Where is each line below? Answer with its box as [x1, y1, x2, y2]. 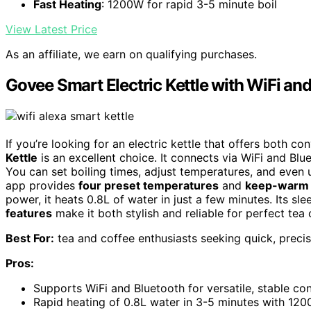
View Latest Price [6, 22, 97, 37]
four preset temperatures [78, 178, 219, 193]
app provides [6, 178, 78, 193]
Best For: [6, 231, 54, 246]
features [6, 206, 52, 221]
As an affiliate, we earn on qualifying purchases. [6, 47, 257, 62]
